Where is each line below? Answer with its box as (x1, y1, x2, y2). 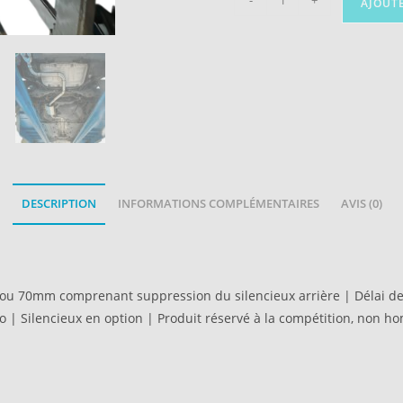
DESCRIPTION (21, 196, 96, 211)
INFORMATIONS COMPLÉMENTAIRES (117, 196, 319, 211)
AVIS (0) (340, 196, 382, 211)
